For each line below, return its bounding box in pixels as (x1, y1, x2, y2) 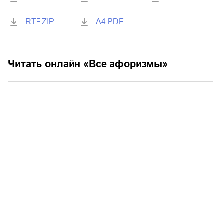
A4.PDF (96, 17, 124, 26)
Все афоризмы (89, 58, 162, 70)
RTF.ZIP (25, 17, 54, 26)
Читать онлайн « (8, 58, 89, 70)
